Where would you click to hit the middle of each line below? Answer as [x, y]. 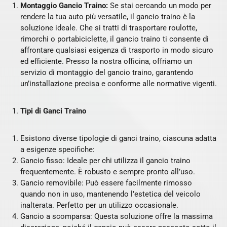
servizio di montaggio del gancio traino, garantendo [107, 72]
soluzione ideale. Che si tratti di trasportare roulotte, [109, 28]
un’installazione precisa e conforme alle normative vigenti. [119, 84]
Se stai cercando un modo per [160, 6]
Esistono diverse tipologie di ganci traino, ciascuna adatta [118, 138]
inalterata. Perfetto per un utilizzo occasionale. [99, 205]
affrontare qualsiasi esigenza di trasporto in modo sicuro [117, 50]
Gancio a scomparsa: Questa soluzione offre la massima [117, 216]
